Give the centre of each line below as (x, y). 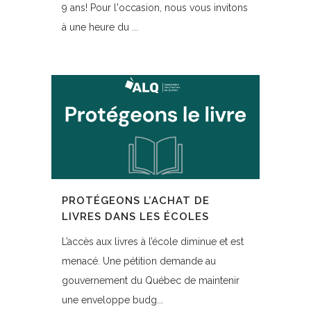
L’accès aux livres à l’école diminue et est (153, 242)
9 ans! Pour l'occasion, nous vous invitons (155, 8)
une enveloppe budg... (112, 300)
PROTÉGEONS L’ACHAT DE (136, 201)
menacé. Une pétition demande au (139, 261)
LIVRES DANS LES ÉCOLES (135, 217)
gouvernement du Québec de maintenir (151, 280)
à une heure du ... (100, 27)
